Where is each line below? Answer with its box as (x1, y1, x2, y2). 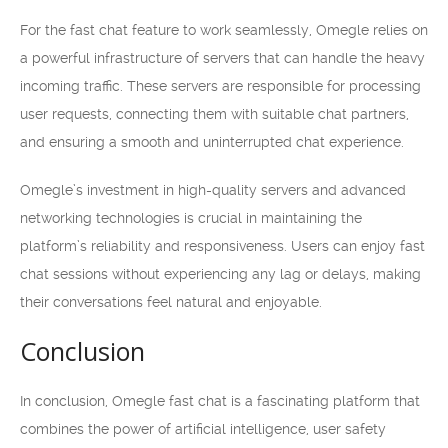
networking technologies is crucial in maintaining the (20, 210, 362, 226)
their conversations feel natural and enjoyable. (20, 294, 322, 310)
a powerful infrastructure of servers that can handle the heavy (20, 50, 425, 66)
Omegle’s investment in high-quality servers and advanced (20, 182, 406, 198)
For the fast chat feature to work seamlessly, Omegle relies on (20, 22, 428, 38)
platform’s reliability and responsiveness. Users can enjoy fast (20, 238, 425, 254)
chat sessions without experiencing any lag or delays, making (20, 266, 421, 282)
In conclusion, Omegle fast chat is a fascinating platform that (20, 393, 420, 409)
